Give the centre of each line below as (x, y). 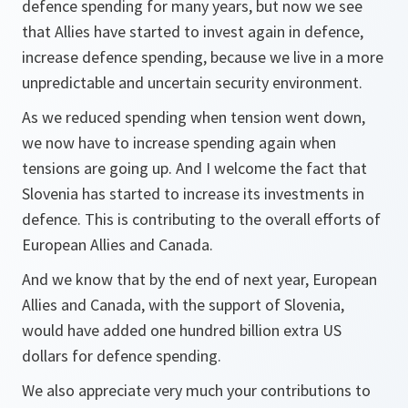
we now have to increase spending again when (179, 143)
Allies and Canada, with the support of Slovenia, (183, 305)
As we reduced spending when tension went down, (194, 117)
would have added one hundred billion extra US (182, 331)
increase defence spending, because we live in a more (203, 57)
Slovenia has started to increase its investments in (193, 194)
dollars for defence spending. (122, 356)
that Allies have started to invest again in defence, (193, 32)
